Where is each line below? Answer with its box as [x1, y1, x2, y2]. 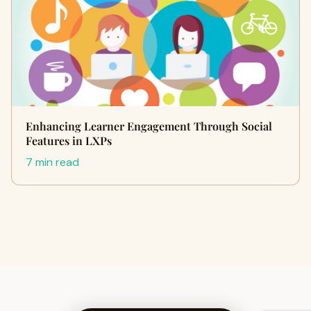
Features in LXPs [26, 133, 112, 148]
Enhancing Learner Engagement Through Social [26, 119, 272, 133]
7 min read [26, 155, 79, 169]
